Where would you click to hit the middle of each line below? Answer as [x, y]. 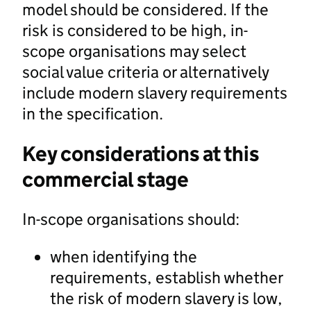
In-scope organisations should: [131, 219]
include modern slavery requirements [155, 92]
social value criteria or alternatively [145, 72]
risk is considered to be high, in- [135, 30]
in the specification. [93, 113]
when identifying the [124, 256]
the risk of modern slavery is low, [166, 298]
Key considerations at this [141, 153]
